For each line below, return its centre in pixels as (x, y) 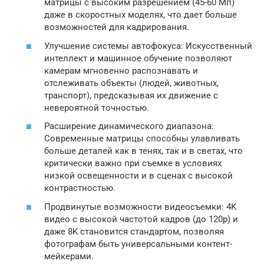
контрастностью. (80, 188)
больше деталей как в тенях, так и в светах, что (143, 151)
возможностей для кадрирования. (117, 27)
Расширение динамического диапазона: (129, 126)
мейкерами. (69, 256)
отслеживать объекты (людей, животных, (131, 83)
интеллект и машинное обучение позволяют (138, 58)
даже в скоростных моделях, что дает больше (141, 15)
